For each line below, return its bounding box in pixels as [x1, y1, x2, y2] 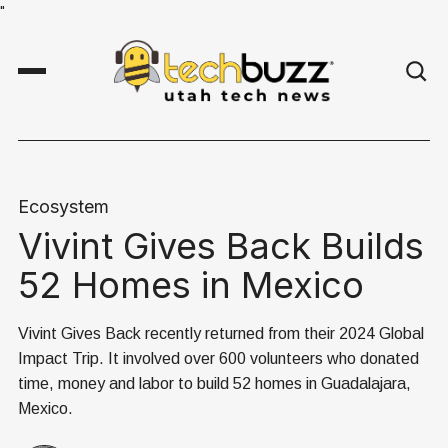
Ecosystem [18, 196, 109, 218]
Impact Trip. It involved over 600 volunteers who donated [18, 350, 419, 368]
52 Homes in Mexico [18, 263, 364, 308]
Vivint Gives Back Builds [18, 224, 424, 269]
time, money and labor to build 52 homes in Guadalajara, [18, 375, 411, 393]
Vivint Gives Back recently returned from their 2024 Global [18, 325, 424, 343]
